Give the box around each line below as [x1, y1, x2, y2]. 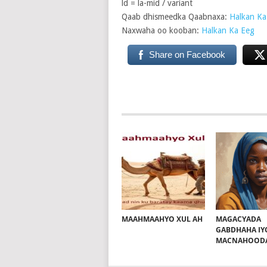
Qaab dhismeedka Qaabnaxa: [121, 12, 227, 21]
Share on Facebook [148, 49, 225, 60]
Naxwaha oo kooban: [121, 26, 201, 35]
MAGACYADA [216, 214, 262, 224]
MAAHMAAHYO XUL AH [121, 214, 203, 224]
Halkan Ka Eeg [201, 26, 254, 35]
